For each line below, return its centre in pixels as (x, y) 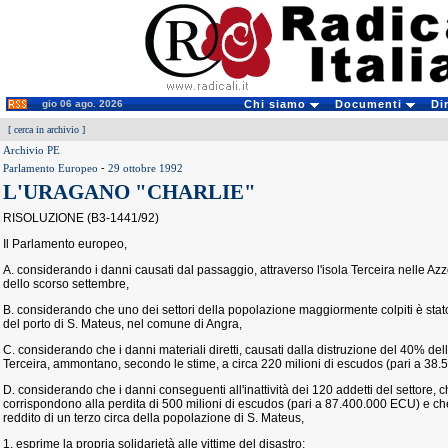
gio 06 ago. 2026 (82, 103)
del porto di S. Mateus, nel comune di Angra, (122, 324)
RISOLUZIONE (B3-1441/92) (81, 218)
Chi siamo (276, 104)
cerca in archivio (46, 129)
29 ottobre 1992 (145, 168)
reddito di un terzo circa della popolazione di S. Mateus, (153, 418)
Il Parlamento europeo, (65, 244)
